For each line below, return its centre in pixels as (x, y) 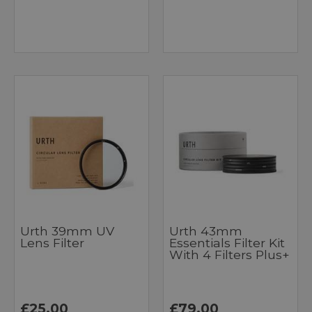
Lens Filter (52, 243)
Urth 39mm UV (67, 231)
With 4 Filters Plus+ (229, 255)
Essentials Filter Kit (227, 243)
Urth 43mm (206, 231)
